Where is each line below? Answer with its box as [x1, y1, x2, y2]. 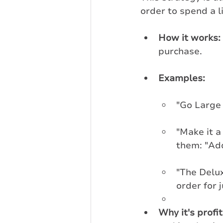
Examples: [158, 72, 205, 84]
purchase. [158, 45, 202, 57]
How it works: [158, 31, 221, 44]
